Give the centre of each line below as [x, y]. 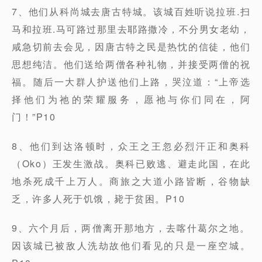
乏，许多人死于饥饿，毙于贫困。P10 [98, 199]
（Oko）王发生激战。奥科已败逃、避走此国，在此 [131, 163]
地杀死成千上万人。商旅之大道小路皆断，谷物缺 [131, 181]
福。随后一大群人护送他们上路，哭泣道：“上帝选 [131, 82]
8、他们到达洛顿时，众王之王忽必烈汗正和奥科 [131, 146]
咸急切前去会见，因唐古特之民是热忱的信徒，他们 [131, 46]
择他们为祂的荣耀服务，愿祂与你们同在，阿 [131, 99]
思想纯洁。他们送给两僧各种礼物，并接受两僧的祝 [131, 64]
